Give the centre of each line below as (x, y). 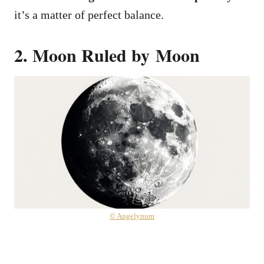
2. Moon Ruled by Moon (107, 55)
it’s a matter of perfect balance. (89, 14)
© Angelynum (132, 216)
